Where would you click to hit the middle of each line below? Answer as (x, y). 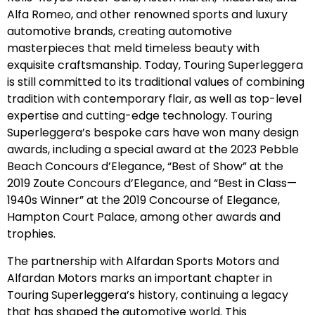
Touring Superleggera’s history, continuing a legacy (148, 295)
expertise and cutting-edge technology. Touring (140, 116)
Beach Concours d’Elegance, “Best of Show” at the (145, 167)
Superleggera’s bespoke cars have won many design (153, 133)
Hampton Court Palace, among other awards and (144, 217)
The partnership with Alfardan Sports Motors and (143, 261)
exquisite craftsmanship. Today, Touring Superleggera (155, 65)
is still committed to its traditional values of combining (156, 82)
